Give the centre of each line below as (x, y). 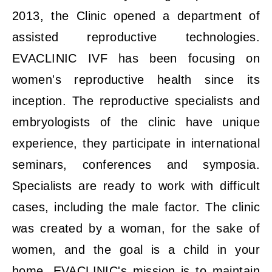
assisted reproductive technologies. (136, 37)
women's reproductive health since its (136, 80)
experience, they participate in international (136, 143)
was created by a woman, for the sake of (136, 228)
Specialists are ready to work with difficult (136, 186)
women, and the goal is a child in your (136, 250)
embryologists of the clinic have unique (136, 122)
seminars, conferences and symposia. (136, 165)
